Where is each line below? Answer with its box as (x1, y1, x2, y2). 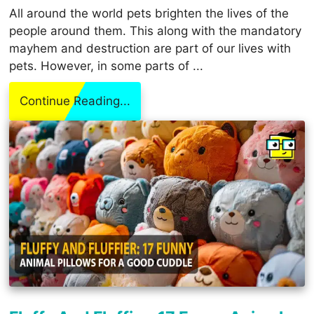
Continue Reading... (20, 94, 131, 109)
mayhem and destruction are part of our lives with (9, 41, 292, 56)
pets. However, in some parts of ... (9, 59, 204, 74)
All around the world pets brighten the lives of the (9, 6, 289, 21)
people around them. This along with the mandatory (9, 24, 302, 39)
